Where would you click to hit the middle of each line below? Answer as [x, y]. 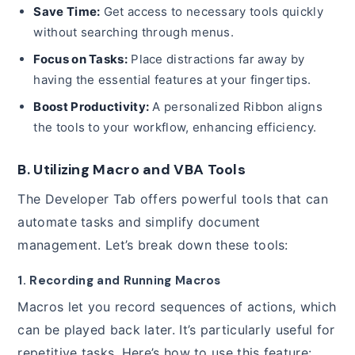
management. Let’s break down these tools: [153, 245]
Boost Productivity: [92, 107]
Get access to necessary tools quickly [212, 12]
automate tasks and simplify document [139, 222]
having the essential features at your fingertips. [172, 80]
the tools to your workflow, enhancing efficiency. [175, 128]
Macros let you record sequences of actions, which [177, 307]
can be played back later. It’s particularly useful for [176, 330]
